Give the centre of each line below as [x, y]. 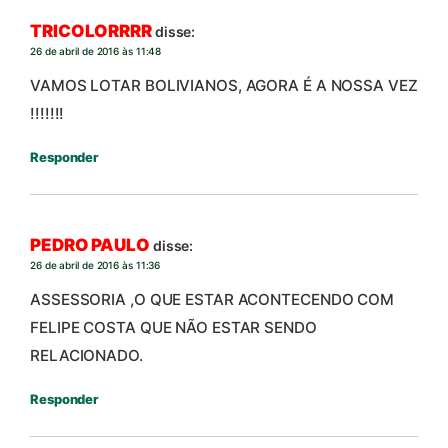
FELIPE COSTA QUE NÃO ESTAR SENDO [173, 327]
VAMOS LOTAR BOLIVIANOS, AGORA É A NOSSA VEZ [224, 85]
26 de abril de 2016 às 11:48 [96, 51]
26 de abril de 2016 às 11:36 [95, 265]
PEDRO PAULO [90, 245]
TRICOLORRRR [91, 31]
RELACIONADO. [86, 355]
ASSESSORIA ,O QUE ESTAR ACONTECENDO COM [212, 299]
